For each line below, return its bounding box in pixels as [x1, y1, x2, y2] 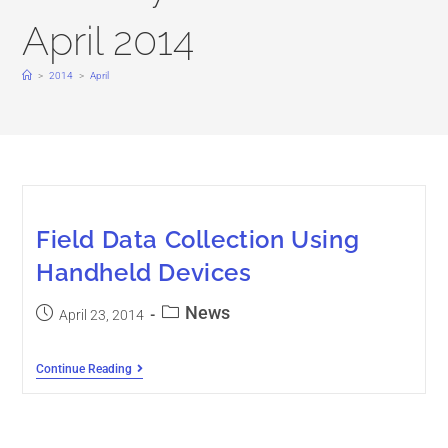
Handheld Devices [35, 258, 252, 287]
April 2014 [22, 17, 195, 64]
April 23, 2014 [58, 307, 144, 323]
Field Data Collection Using [35, 225, 360, 254]
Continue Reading [35, 362, 132, 376]
